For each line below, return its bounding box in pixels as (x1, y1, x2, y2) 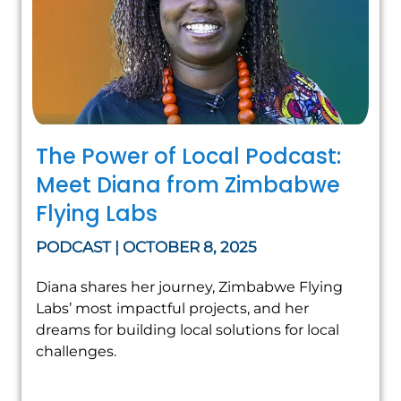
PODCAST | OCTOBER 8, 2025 (36, 237, 257, 256)
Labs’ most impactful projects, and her (36, 299, 309, 317)
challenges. (36, 342, 116, 360)
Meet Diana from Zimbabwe (36, 169, 340, 200)
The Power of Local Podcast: (36, 141, 341, 171)
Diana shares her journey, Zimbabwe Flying (36, 277, 343, 295)
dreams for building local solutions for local (36, 320, 339, 338)
